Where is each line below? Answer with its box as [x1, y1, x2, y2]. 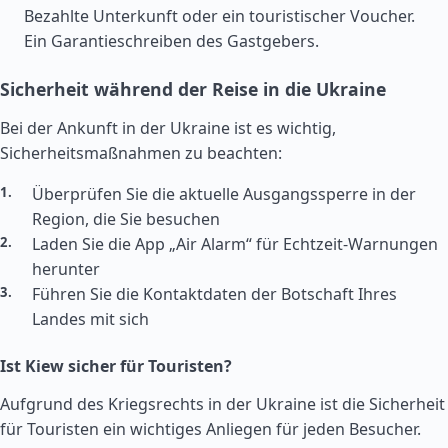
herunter [32, 258, 100, 280]
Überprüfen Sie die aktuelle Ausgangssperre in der [32, 183, 416, 205]
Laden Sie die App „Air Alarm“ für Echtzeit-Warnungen [32, 233, 438, 255]
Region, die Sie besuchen [32, 208, 220, 230]
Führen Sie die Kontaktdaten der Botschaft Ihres [32, 283, 397, 305]
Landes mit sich [32, 308, 149, 330]
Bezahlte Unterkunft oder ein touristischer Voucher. [24, 5, 415, 27]
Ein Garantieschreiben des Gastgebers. [24, 30, 319, 52]
